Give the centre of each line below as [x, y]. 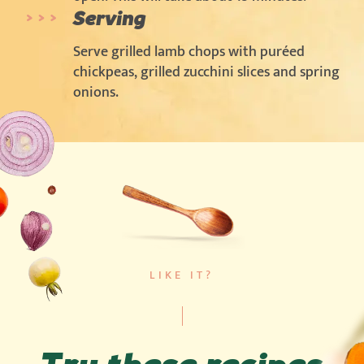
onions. [96, 92]
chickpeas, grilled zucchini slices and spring [206, 72]
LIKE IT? [182, 276]
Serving [110, 18]
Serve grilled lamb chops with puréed [189, 52]
